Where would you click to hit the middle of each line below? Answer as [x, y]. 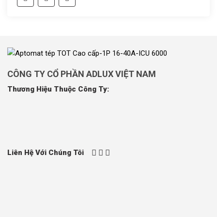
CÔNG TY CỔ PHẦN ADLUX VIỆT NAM [82, 74]
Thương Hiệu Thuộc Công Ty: [58, 89]
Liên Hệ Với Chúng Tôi [46, 152]
